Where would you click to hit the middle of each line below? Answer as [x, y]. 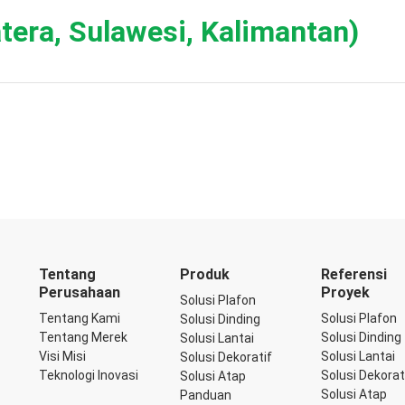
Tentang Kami [80, 318]
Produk [205, 274]
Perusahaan [80, 292]
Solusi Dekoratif [226, 357]
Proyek [345, 292]
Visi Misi [62, 356]
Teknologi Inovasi [89, 375]
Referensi [354, 274]
